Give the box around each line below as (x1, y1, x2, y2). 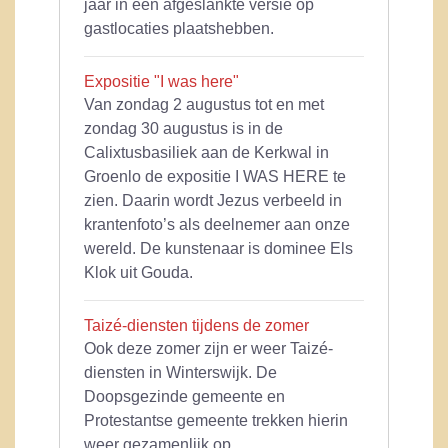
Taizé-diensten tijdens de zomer (84, 317, 309, 335)
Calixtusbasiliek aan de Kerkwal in (84, 144, 329, 162)
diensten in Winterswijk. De (84, 364, 277, 382)
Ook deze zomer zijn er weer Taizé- (84, 340, 333, 358)
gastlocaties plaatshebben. (84, 20, 274, 38)
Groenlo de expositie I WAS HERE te (84, 168, 346, 186)
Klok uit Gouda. (84, 264, 193, 282)
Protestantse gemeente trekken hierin (84, 412, 348, 430)
